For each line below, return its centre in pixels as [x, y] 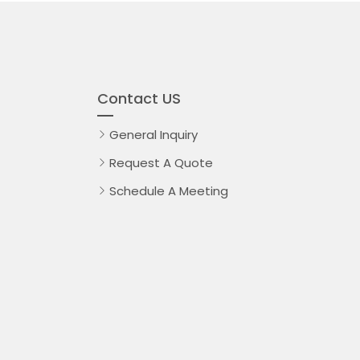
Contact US [139, 98]
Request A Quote [164, 162]
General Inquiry [153, 134]
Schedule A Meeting [168, 190]
